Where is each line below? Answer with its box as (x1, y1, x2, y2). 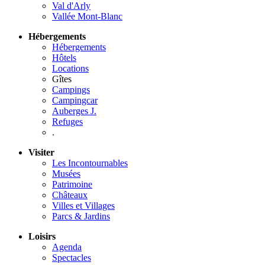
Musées (52, 169, 80, 179)
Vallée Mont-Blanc (52, 11, 122, 22)
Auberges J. (52, 106, 96, 117)
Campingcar (52, 95, 98, 106)
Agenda (52, 242, 82, 253)
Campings (52, 85, 90, 95)
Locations (52, 63, 89, 74)
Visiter (28, 147, 54, 158)
